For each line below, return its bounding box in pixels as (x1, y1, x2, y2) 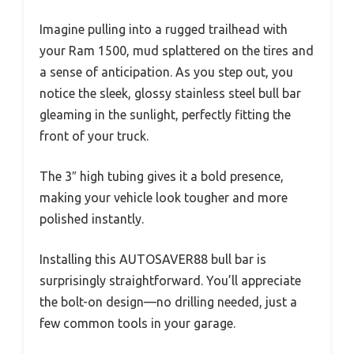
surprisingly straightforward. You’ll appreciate (40, 273, 301, 288)
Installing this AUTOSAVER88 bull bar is (40, 251, 266, 266)
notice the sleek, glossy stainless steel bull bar (40, 85, 301, 100)
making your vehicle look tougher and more (40, 190, 288, 205)
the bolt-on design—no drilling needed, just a (40, 294, 297, 309)
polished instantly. (40, 211, 144, 226)
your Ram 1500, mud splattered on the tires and (40, 43, 314, 58)
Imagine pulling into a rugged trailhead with (40, 21, 288, 36)
